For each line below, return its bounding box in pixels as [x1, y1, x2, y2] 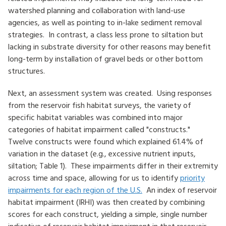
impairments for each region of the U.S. [8, 184, 142, 196]
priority [180, 172, 205, 184]
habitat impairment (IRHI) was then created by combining [8, 196, 205, 208]
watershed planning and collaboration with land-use [8, 4, 185, 16]
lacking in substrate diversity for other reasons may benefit [8, 40, 211, 52]
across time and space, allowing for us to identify [8, 172, 180, 184]
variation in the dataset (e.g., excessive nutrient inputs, [8, 147, 196, 159]
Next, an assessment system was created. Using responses [8, 87, 212, 99]
